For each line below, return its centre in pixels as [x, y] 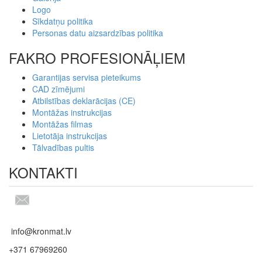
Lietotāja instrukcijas [70, 135]
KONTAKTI [43, 172]
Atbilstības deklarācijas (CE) [84, 100]
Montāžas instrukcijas [72, 112]
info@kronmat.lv [40, 231]
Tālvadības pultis [63, 147]
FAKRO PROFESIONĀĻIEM [97, 57]
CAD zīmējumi [58, 89]
